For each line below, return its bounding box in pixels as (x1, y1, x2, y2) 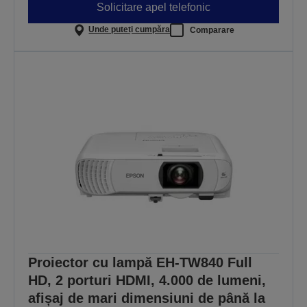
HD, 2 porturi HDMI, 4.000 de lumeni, (28, 272, 266, 288)
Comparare (190, 25, 235, 35)
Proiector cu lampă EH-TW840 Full (28, 254, 252, 270)
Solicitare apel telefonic (97, 1, 210, 14)
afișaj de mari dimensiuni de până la (28, 290, 265, 306)
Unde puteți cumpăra (88, 25, 171, 35)
